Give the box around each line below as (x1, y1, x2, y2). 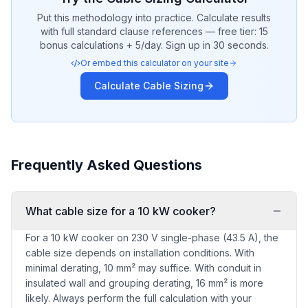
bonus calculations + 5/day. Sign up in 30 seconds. (39, 39, 269, 51)
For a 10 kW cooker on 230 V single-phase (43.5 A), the (25, 232, 278, 243)
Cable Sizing (142, 80, 203, 91)
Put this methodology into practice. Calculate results (37, 12, 271, 23)
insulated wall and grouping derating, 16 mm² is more (25, 277, 263, 289)
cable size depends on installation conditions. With (25, 247, 254, 258)
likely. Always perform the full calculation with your (25, 292, 252, 304)
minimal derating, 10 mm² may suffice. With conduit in (25, 262, 261, 274)
